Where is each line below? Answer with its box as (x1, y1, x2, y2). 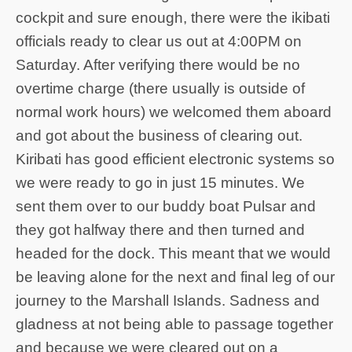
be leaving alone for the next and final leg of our (16, 268, 335, 285)
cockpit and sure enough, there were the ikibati (16, 9, 330, 26)
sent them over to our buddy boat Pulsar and (16, 197, 316, 214)
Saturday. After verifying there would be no (16, 56, 300, 73)
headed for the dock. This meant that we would (16, 244, 331, 262)
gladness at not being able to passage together (16, 315, 333, 332)
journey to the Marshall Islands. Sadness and (16, 291, 320, 309)
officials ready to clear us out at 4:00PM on (16, 32, 302, 49)
